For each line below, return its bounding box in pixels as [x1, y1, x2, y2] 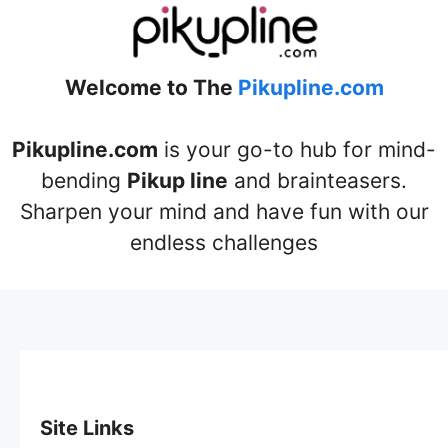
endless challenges [130, 230, 318, 256]
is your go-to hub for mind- [158, 137, 436, 163]
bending [41, 168, 127, 194]
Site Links [40, 415, 134, 440]
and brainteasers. [228, 168, 407, 194]
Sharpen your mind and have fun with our [19, 199, 429, 225]
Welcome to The [64, 74, 238, 100]
